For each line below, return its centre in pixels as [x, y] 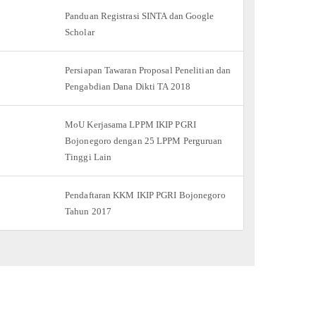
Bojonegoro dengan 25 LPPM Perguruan [144, 140]
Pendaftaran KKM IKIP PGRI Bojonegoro [145, 195]
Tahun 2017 [88, 211]
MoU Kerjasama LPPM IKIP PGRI [130, 124]
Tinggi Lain [89, 157]
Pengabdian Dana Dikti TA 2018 [128, 86]
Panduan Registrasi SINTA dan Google [140, 16]
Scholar [80, 32]
